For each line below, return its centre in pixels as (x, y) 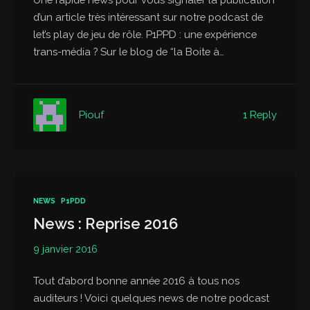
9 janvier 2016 (66, 248)
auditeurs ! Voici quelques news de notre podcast (152, 298)
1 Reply (259, 114)
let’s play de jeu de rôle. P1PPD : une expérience (145, 34)
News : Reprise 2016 (106, 223)
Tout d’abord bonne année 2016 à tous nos (137, 281)
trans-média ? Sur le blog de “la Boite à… (129, 51)
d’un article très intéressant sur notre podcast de (148, 17)
